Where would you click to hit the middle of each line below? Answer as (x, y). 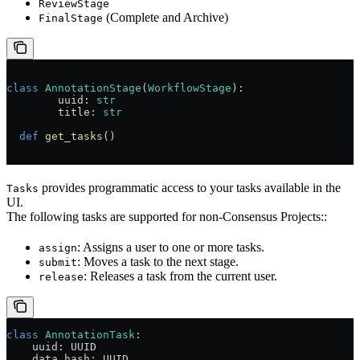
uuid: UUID (51, 346)
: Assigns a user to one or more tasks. (171, 247)
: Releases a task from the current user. (180, 276)
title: (80, 112)
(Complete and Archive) (166, 17)
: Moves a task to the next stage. (158, 261)
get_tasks (71, 136)
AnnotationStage (90, 88)
